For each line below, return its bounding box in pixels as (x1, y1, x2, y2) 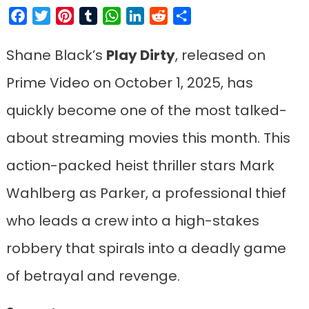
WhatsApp (120, 8, 179, 24)
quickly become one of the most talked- (6, 101, 287, 121)
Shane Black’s (6, 46, 106, 66)
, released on (175, 46, 266, 66)
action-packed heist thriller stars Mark (6, 156, 275, 176)
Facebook (26, 8, 81, 24)
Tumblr (97, 8, 137, 24)
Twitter (50, 8, 90, 24)
